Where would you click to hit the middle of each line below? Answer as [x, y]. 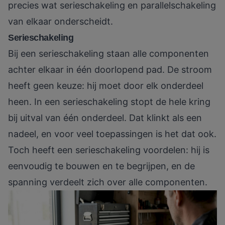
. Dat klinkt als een [163, 118]
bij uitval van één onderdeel [66, 118]
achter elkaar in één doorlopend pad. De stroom [110, 70]
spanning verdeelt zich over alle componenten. [108, 182]
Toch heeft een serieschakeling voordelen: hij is [109, 150]
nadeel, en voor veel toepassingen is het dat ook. [112, 134]
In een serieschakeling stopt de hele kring [122, 102]
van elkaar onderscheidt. [61, 22]
